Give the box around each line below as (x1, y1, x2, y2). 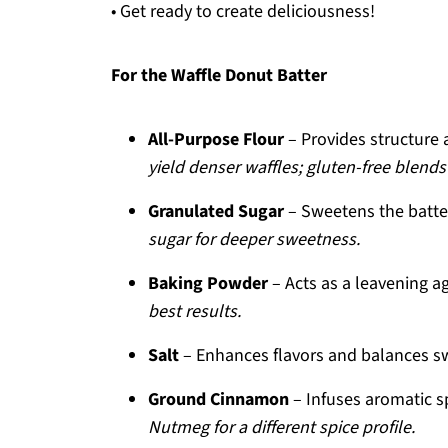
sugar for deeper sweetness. (148, 227, 360, 252)
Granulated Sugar (148, 199, 284, 224)
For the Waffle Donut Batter (111, 63, 327, 88)
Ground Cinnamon (148, 387, 289, 412)
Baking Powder (148, 271, 268, 296)
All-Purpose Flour (148, 127, 284, 152)
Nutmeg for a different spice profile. (148, 415, 415, 440)
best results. (148, 299, 241, 324)
